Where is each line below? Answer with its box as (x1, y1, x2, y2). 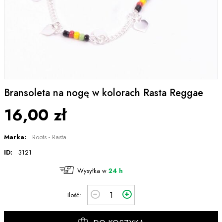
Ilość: (67, 190, 81, 200)
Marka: (4, 132, 26, 142)
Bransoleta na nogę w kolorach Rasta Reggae (4, 86, 203, 101)
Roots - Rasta (32, 132, 66, 142)
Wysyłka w (77, 166, 109, 175)
